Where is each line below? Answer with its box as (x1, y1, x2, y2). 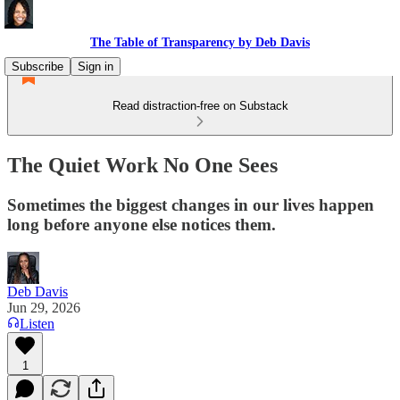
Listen (20, 315, 54, 331)
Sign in (78, 60, 113, 73)
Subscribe (12, 60, 63, 73)
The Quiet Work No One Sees (7, 153, 278, 177)
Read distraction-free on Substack (112, 99, 288, 112)
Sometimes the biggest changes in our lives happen (7, 195, 374, 214)
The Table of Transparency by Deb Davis (90, 36, 310, 49)
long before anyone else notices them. (7, 214, 276, 234)
